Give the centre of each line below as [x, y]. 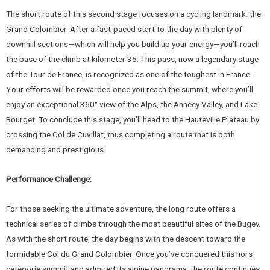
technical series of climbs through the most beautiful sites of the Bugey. [133, 223]
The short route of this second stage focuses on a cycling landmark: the [133, 14]
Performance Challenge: [49, 179]
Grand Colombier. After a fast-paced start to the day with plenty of [124, 29]
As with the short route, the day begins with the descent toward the [126, 238]
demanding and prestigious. [56, 149]
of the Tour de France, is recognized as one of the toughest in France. [129, 74]
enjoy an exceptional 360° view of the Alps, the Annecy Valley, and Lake [132, 104]
